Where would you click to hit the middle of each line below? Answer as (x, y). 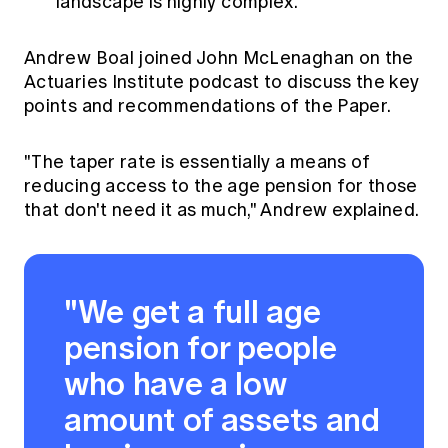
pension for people (200, 347)
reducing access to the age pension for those (221, 185)
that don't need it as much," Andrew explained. (223, 209)
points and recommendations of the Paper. (208, 105)
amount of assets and (222, 419)
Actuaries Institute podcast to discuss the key (222, 81)
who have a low (175, 383)
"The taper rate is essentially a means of (197, 161)
